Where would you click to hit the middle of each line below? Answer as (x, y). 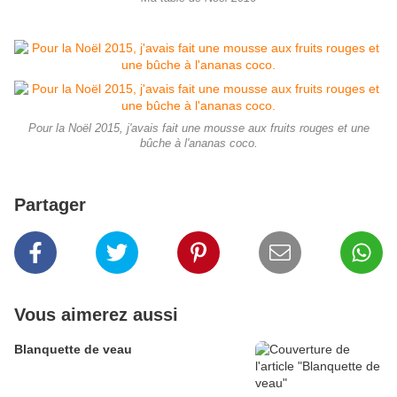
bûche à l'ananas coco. (198, 144)
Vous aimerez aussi (96, 315)
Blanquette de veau (73, 350)
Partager (50, 205)
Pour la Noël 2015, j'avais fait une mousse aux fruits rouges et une (198, 129)
